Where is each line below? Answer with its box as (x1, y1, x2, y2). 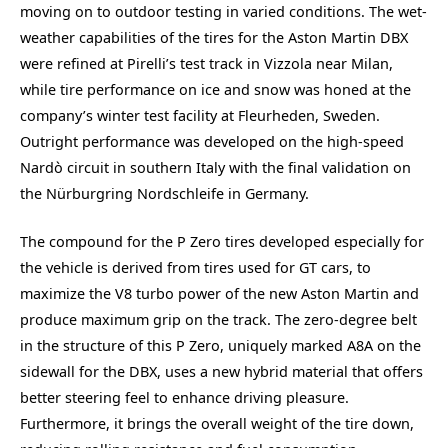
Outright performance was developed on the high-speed (20, 131, 404, 151)
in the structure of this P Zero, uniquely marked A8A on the (20, 335, 421, 355)
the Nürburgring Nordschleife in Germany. (20, 183, 309, 203)
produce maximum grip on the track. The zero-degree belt (20, 309, 417, 329)
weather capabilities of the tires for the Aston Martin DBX (20, 27, 408, 47)
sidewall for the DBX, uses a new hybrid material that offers (20, 361, 423, 381)
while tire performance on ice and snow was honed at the (20, 79, 411, 99)
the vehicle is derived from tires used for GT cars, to (20, 257, 371, 277)
